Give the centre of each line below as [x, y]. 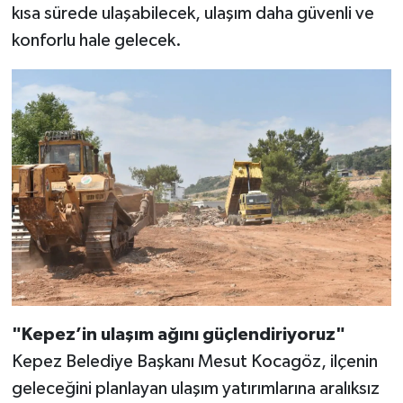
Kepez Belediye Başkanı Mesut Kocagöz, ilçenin [194, 362]
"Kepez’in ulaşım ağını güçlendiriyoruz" [178, 335]
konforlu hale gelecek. [96, 41]
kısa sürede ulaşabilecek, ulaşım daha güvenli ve [193, 14]
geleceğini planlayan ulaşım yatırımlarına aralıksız [195, 389]
